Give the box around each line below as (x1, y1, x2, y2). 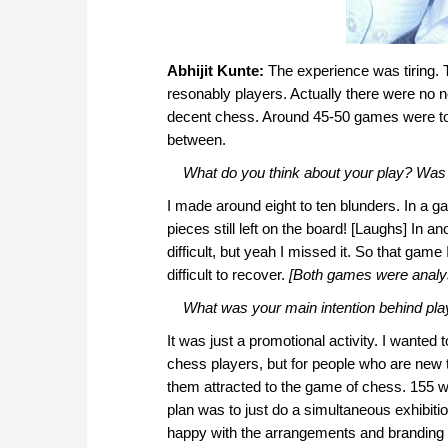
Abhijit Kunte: (167, 62, 264, 80)
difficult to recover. (167, 266, 289, 284)
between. (167, 131, 226, 149)
